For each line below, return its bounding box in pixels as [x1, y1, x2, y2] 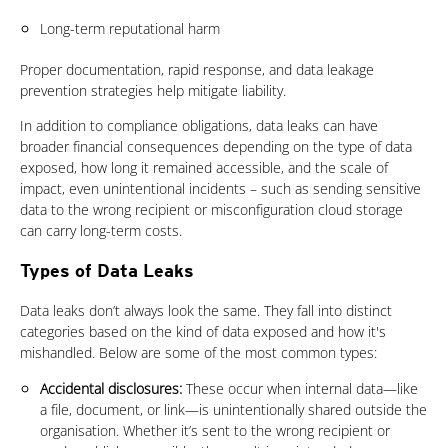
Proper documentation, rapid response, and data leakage [20, 60, 374, 80]
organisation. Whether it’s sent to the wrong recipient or [40, 421, 390, 441]
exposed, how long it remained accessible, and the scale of [20, 158, 388, 178]
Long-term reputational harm [40, 19, 220, 39]
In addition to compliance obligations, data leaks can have [20, 116, 378, 136]
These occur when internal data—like [182, 379, 418, 399]
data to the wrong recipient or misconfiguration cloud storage [20, 200, 403, 220]
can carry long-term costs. [20, 221, 182, 241]
